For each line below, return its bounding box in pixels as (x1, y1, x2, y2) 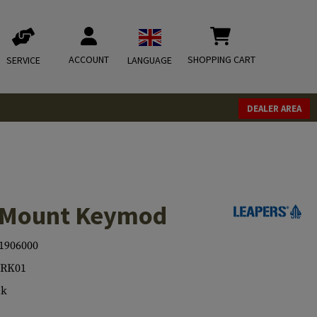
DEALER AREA (247, 103, 301, 115)
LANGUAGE (127, 54, 172, 67)
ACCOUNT (69, 53, 109, 66)
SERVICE (6, 54, 40, 67)
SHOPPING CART (188, 53, 255, 66)
